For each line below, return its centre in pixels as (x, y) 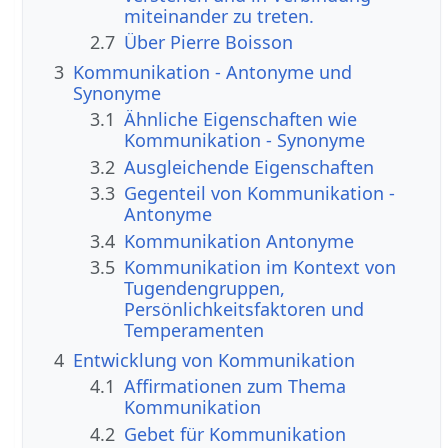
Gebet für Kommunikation (235, 433)
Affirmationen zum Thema (235, 386)
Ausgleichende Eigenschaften (249, 166)
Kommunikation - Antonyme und (213, 71)
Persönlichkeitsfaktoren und (244, 308)
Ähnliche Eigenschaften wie (241, 119)
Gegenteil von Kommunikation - (260, 193)
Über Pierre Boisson (209, 41)
